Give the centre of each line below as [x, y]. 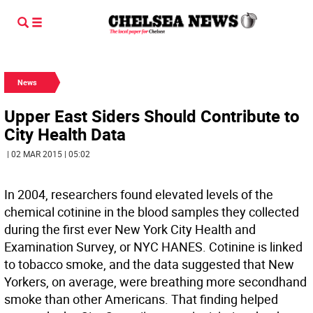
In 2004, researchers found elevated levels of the [139, 194]
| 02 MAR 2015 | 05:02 [49, 154]
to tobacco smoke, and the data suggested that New [149, 264]
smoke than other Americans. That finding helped [141, 299]
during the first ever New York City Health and [130, 229]
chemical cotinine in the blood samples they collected [152, 212]
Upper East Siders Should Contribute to [152, 116]
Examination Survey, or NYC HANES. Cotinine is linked [153, 247]
